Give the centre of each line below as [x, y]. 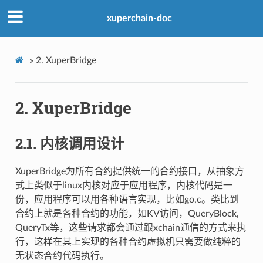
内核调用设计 [82, 144]
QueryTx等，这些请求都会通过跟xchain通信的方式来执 [130, 227]
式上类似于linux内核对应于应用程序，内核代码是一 [124, 185]
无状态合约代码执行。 [62, 256]
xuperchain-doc [139, 18]
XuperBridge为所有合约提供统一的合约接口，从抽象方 [129, 171]
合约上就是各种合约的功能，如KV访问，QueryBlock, [127, 213]
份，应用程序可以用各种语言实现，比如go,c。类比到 [127, 199]
